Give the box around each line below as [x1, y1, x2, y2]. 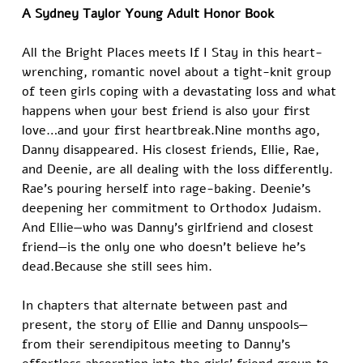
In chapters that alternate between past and [22, 297, 293, 315]
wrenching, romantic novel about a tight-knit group [22, 63, 336, 82]
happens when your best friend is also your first [22, 102, 315, 121]
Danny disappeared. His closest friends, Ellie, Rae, [22, 141, 324, 160]
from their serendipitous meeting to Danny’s [22, 335, 295, 354]
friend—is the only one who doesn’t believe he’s [22, 238, 310, 257]
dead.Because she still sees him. [22, 258, 213, 276]
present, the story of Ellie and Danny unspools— [22, 316, 309, 335]
